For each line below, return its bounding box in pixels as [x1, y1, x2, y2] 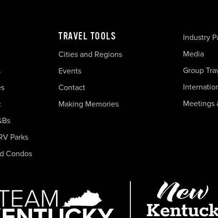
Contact [58, 81, 85, 93]
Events [58, 65, 81, 76]
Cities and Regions [58, 48, 122, 60]
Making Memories [58, 98, 119, 109]
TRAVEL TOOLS [58, 30, 116, 42]
